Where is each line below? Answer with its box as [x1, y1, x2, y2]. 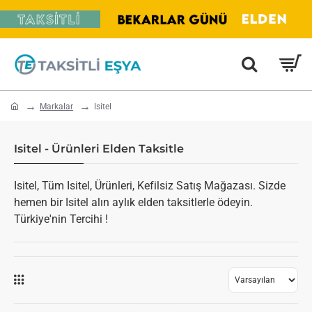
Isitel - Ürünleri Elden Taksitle [14, 142, 184, 156]
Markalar [40, 102, 73, 112]
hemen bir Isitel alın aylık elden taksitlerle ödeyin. [14, 196, 253, 210]
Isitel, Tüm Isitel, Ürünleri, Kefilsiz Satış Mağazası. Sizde [14, 179, 286, 193]
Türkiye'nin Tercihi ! [14, 212, 108, 226]
